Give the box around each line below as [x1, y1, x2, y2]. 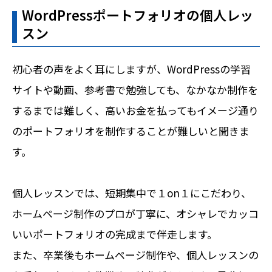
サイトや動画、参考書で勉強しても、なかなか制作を [12, 82, 258, 98]
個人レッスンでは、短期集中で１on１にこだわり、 [12, 185, 251, 201]
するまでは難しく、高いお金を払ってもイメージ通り [12, 103, 259, 118]
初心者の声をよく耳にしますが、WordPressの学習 [12, 61, 251, 77]
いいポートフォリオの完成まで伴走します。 [12, 226, 217, 242]
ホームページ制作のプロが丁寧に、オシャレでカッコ [12, 206, 259, 222]
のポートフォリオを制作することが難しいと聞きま [12, 123, 250, 139]
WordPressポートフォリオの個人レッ [22, 5, 253, 25]
